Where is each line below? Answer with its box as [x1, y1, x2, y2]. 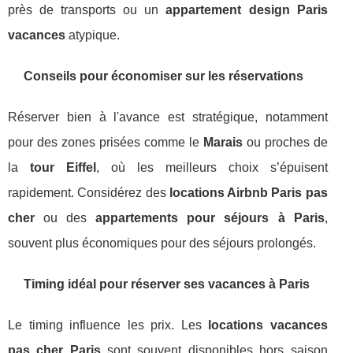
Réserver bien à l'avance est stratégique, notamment [8, 110, 328, 124]
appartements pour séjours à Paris [95, 211, 325, 225]
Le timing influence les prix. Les [8, 318, 209, 332]
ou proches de [242, 136, 328, 149]
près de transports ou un [8, 3, 166, 17]
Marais [203, 136, 243, 149]
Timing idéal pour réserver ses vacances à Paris [24, 277, 310, 291]
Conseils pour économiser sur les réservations [24, 69, 303, 83]
